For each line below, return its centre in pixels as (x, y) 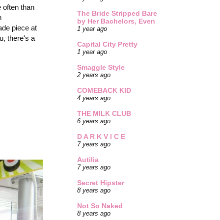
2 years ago (94, 75)
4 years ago (94, 98)
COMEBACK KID (104, 91)
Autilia (88, 160)
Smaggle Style (101, 68)
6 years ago (94, 122)
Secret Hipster (101, 183)
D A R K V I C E (101, 137)
